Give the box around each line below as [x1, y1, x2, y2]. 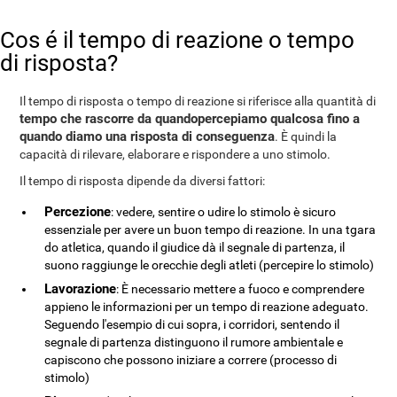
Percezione [44, 204, 112, 220]
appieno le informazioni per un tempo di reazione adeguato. [44, 300, 370, 314]
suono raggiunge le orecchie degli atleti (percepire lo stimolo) [44, 258, 375, 272]
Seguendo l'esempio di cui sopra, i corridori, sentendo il [44, 317, 340, 331]
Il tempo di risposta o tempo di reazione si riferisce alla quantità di [19, 94, 377, 108]
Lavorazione [44, 281, 117, 297]
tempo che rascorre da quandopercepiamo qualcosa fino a [19, 111, 361, 127]
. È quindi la [275, 129, 338, 144]
